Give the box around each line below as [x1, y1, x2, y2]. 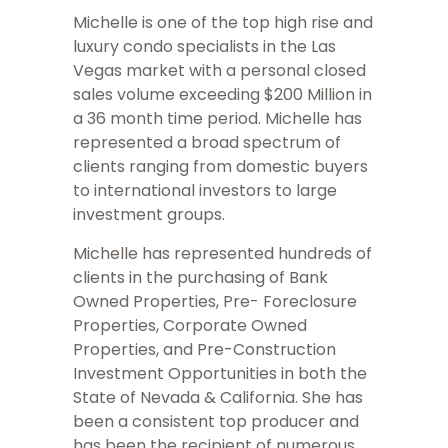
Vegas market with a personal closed [73, 59, 366, 83]
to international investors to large [73, 179, 337, 203]
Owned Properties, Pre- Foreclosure [73, 290, 357, 314]
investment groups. [73, 203, 225, 227]
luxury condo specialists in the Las [73, 35, 336, 59]
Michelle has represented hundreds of [73, 242, 372, 266]
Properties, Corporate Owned [73, 314, 307, 338]
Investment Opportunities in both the [73, 362, 367, 386]
